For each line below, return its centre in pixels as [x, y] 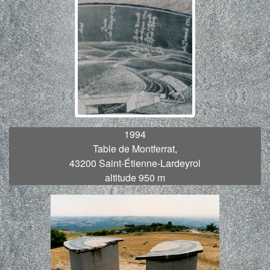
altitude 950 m [135, 178]
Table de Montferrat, [135, 149]
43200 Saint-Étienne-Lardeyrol [135, 163]
